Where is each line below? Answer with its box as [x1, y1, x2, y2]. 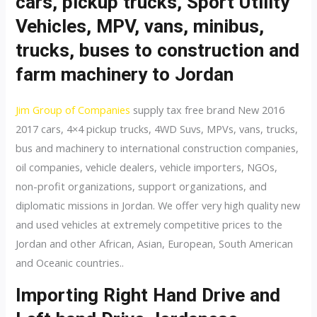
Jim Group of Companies [16, 103, 131, 117]
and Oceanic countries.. [16, 255, 125, 270]
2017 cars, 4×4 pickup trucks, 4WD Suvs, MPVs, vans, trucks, [16, 122, 299, 137]
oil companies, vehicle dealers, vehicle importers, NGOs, [16, 160, 278, 175]
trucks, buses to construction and [16, 40, 300, 62]
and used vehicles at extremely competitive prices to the [16, 217, 283, 232]
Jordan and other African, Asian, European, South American [16, 236, 294, 251]
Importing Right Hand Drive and [16, 284, 281, 306]
